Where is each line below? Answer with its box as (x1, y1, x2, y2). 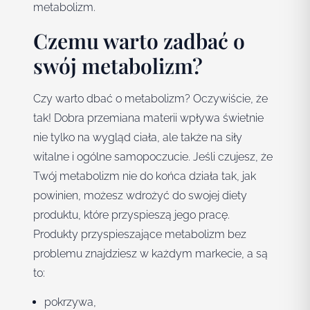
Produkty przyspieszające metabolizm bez (33, 228, 246, 241)
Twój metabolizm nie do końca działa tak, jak (33, 170, 256, 183)
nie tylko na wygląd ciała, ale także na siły (33, 131, 242, 145)
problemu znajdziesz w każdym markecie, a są (33, 247, 268, 261)
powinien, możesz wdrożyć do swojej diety (33, 189, 247, 203)
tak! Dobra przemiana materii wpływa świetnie (33, 111, 264, 125)
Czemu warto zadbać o (33, 27, 245, 55)
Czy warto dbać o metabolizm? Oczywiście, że (33, 92, 268, 106)
